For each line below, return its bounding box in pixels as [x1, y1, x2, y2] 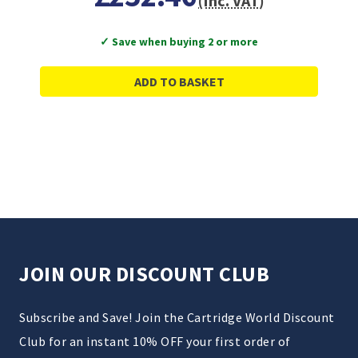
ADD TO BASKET [133, 74, 225, 90]
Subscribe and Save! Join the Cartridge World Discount [19, 309, 335, 326]
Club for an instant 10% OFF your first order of [19, 333, 291, 350]
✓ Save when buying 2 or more [100, 34, 258, 50]
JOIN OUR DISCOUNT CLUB [19, 261, 269, 288]
